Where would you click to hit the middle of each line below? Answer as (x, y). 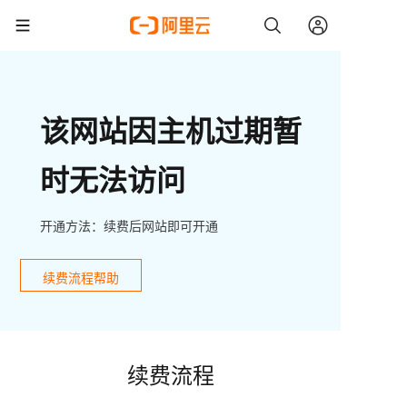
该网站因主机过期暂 (171, 130)
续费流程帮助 (81, 278)
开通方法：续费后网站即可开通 (129, 225)
